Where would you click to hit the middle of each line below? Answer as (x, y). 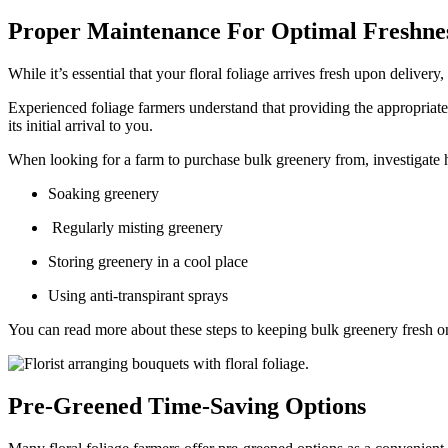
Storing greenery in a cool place (150, 262)
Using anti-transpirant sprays (138, 296)
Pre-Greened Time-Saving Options (187, 405)
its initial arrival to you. (82, 126)
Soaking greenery (103, 194)
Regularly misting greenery (135, 228)
